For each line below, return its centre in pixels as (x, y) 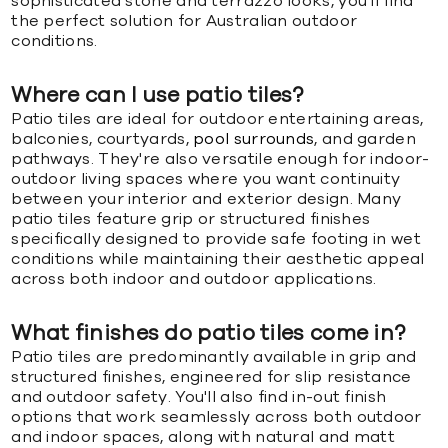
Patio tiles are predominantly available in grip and (214, 356)
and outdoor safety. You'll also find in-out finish (199, 396)
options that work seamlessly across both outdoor (216, 416)
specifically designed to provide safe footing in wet (216, 238)
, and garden (365, 138)
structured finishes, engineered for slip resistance (211, 376)
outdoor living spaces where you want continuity (206, 178)
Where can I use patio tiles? (157, 95)
